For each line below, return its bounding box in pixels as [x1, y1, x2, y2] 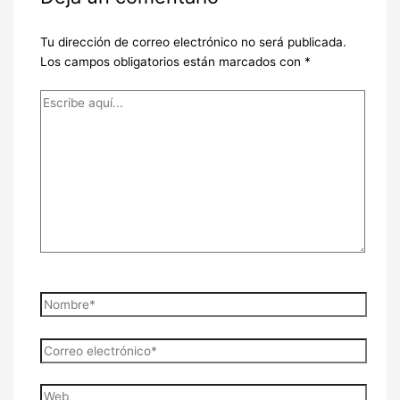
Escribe [38, 91, 81, 106]
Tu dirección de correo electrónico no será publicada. [39, 35, 346, 50]
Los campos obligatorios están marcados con [39, 54, 304, 70]
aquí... [38, 111, 74, 126]
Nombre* [38, 293, 91, 308]
